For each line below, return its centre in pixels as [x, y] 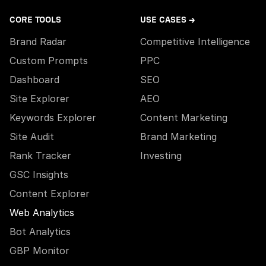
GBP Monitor [39, 251]
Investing [161, 156]
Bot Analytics [40, 232]
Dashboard [34, 80]
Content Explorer [50, 194]
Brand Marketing [178, 137]
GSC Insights [39, 175]
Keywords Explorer [53, 118]
